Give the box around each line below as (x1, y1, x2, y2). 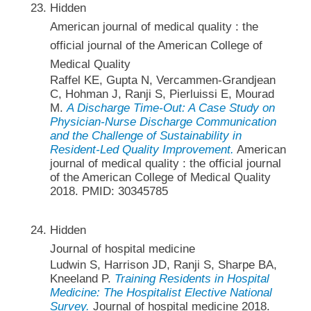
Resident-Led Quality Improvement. (49, 143, 234, 157)
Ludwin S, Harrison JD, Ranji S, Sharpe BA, (49, 258, 277, 271)
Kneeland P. (49, 271, 115, 285)
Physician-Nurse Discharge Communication (49, 115, 276, 129)
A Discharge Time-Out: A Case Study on (66, 101, 275, 115)
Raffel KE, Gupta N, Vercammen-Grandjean (49, 74, 276, 87)
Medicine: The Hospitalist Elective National (49, 285, 272, 299)
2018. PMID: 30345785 (49, 185, 168, 199)
